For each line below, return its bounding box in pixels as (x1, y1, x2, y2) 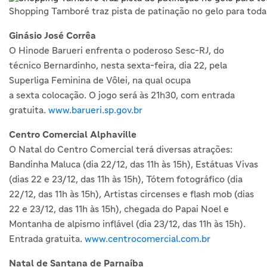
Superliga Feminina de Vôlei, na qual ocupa (9, 74, 191, 86)
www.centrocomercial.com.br (85, 233, 210, 244)
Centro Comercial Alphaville (9, 129, 136, 140)
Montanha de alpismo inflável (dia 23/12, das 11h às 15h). (9, 218, 246, 229)
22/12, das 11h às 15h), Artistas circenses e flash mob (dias (9, 188, 254, 200)
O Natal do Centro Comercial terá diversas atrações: (9, 144, 232, 155)
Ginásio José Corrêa (9, 30, 96, 41)
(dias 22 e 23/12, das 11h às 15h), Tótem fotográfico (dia (9, 173, 243, 185)
